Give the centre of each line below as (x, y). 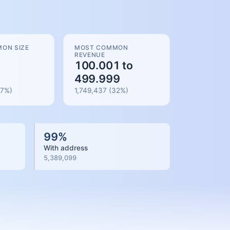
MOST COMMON (101, 47)
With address (66, 148)
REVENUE (90, 54)
